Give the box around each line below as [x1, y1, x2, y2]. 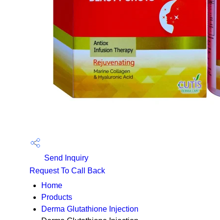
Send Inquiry [42, 154, 88, 163]
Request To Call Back [29, 166, 105, 175]
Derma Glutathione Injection [41, 205, 138, 213]
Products [41, 193, 72, 201]
